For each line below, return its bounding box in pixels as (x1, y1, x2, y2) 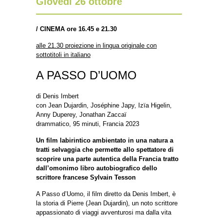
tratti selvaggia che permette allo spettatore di (36, 145, 174, 153)
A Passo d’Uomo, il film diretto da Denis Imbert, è (36, 190, 176, 198)
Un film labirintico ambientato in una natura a (36, 136, 173, 144)
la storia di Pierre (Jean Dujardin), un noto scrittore (36, 199, 178, 207)
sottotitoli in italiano (36, 51, 91, 58)
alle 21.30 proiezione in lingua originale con (36, 41, 157, 49)
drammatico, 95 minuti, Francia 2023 (36, 120, 139, 127)
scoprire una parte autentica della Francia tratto (36, 155, 179, 163)
